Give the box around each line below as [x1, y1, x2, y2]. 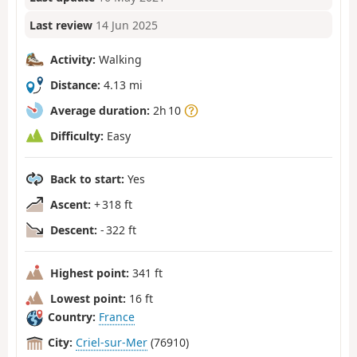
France [99, 309, 135, 325]
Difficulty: [50, 127, 104, 143]
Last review [29, 17, 93, 33]
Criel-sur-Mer [76, 335, 147, 351]
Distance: [50, 76, 100, 92]
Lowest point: [50, 290, 126, 306]
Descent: [50, 222, 97, 237]
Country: [48, 309, 96, 325]
